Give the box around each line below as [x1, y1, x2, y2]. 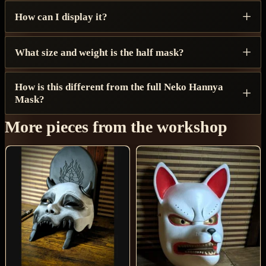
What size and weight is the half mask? [15, 46, 184, 58]
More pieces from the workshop [5, 118, 227, 137]
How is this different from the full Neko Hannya [15, 81, 223, 93]
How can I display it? [15, 11, 107, 23]
